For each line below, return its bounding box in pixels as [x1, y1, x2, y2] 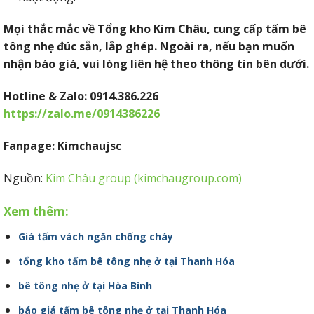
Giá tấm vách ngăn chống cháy [18, 229, 173, 243]
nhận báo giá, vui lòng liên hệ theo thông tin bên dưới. [4, 56, 309, 72]
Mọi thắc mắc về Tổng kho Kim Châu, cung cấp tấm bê [4, 21, 306, 37]
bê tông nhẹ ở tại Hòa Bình [18, 278, 152, 292]
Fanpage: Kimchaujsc [4, 137, 121, 153]
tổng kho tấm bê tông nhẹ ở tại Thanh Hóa [18, 254, 235, 268]
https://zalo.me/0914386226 [4, 106, 160, 122]
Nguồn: [4, 170, 46, 186]
